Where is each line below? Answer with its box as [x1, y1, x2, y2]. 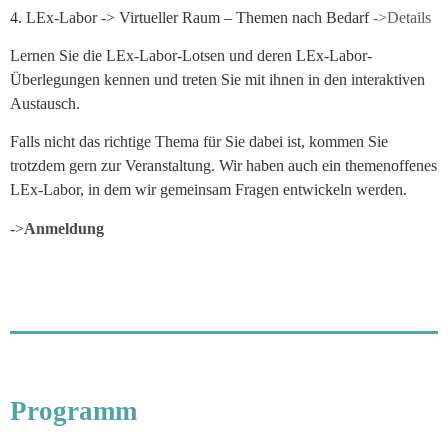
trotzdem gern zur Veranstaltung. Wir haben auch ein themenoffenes [10, 157, 437, 175]
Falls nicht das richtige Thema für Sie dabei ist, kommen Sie [10, 133, 388, 151]
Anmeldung [24, 219, 104, 237]
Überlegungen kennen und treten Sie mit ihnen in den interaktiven [10, 71, 425, 89]
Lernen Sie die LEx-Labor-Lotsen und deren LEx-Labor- [10, 47, 372, 65]
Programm [10, 395, 137, 426]
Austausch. [10, 95, 80, 113]
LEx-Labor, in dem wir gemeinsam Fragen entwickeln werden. [10, 181, 407, 199]
